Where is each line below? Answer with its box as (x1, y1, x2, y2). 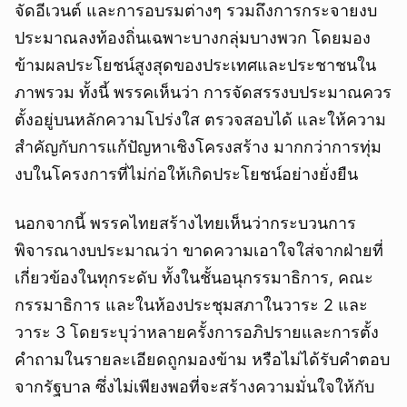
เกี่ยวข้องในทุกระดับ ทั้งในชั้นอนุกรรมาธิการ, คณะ (15, 268, 373, 288)
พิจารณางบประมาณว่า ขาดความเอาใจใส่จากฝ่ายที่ (15, 241, 383, 261)
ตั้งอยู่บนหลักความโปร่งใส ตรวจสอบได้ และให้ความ (15, 110, 386, 130)
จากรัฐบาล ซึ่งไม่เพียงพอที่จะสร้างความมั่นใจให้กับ (15, 377, 374, 397)
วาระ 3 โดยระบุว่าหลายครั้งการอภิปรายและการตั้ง (15, 323, 379, 342)
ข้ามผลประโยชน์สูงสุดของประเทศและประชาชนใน (15, 55, 376, 75)
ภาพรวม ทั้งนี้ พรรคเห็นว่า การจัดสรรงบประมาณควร (15, 83, 392, 103)
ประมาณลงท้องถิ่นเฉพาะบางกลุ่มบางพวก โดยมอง (15, 28, 371, 48)
